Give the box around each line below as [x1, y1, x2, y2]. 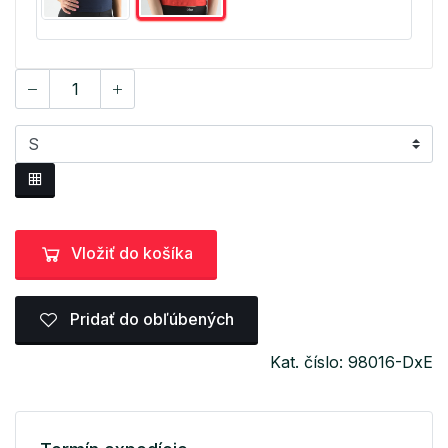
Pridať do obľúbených [66, 309, 234, 329]
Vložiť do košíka [71, 243, 193, 264]
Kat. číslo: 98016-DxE [270, 352, 433, 373]
